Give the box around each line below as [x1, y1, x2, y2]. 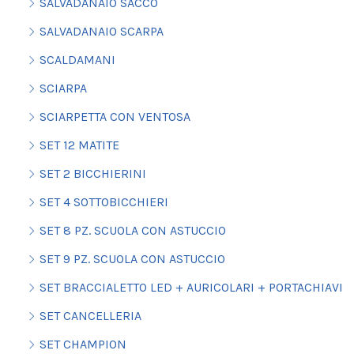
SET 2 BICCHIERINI [39, 166, 146, 182]
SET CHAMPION [39, 337, 126, 352]
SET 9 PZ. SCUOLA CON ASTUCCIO [39, 251, 225, 267]
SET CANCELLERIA [39, 308, 141, 324]
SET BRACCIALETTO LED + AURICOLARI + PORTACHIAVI [39, 280, 343, 296]
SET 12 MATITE [39, 137, 119, 153]
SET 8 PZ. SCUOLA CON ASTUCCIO [39, 223, 226, 239]
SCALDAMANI [39, 52, 115, 68]
